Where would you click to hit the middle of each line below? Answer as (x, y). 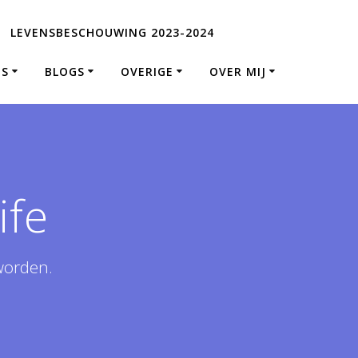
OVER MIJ (237, 71)
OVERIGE (147, 71)
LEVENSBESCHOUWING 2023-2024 (113, 32)
